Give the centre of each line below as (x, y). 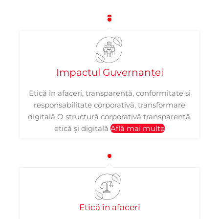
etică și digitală (82, 128)
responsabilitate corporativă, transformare (109, 105)
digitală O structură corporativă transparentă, (109, 117)
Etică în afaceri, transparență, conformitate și (109, 93)
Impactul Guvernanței (109, 72)
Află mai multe (138, 128)
